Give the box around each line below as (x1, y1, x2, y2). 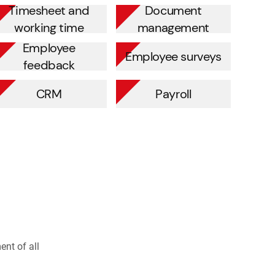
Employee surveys (125, 48, 222, 64)
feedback (23, 57, 75, 73)
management (137, 20, 209, 36)
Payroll (155, 86, 192, 102)
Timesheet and (9, 2, 90, 18)
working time (14, 20, 84, 36)
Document (144, 2, 202, 18)
